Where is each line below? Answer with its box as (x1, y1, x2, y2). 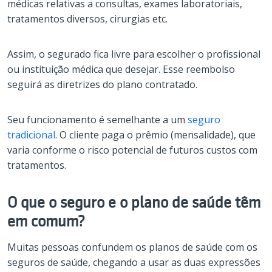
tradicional (7, 128, 55, 142)
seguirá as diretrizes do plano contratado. (7, 78, 197, 92)
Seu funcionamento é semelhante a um (7, 113, 188, 127)
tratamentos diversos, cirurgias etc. (7, 12, 168, 26)
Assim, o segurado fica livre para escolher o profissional (7, 47, 260, 61)
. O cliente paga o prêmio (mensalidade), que (55, 128, 256, 142)
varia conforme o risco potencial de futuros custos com (7, 143, 257, 157)
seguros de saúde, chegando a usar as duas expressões (7, 256, 260, 270)
